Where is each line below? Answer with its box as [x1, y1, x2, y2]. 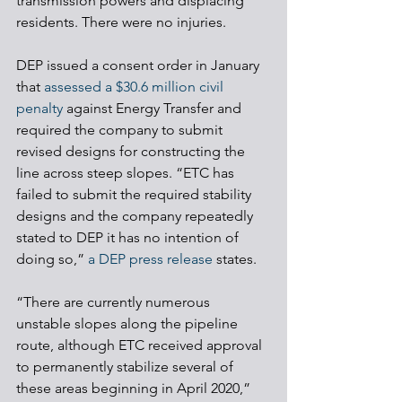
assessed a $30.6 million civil [44, 78, 227, 95]
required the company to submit [16, 121, 226, 138]
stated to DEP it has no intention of [16, 229, 242, 246]
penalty [16, 100, 63, 117]
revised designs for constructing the [16, 143, 249, 160]
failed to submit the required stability [16, 186, 255, 203]
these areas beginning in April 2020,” [16, 380, 254, 397]
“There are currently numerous [16, 293, 214, 310]
